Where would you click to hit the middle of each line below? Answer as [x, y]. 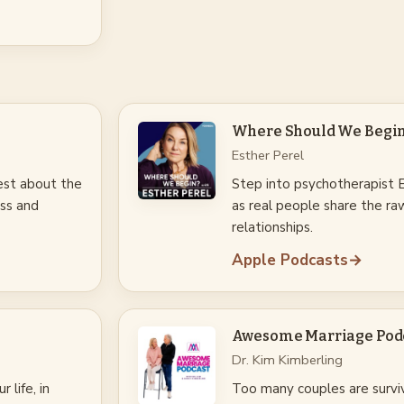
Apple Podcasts [289, 260]
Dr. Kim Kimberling [287, 360]
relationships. [272, 227]
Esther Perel [267, 155]
